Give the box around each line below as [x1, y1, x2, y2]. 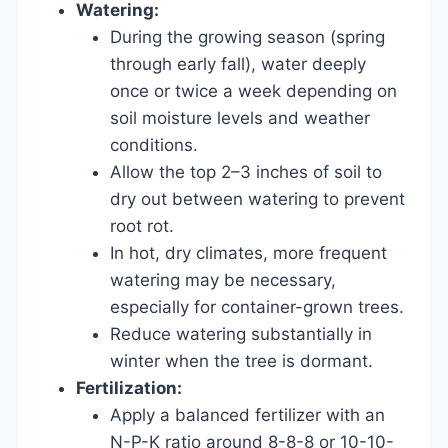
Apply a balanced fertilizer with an [110, 404, 385, 425]
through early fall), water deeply [110, 53, 366, 74]
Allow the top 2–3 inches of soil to [110, 161, 382, 182]
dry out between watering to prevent [110, 188, 405, 209]
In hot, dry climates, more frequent [110, 242, 387, 263]
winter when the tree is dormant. [110, 350, 373, 371]
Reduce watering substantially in [110, 323, 372, 344]
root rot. [110, 215, 174, 236]
